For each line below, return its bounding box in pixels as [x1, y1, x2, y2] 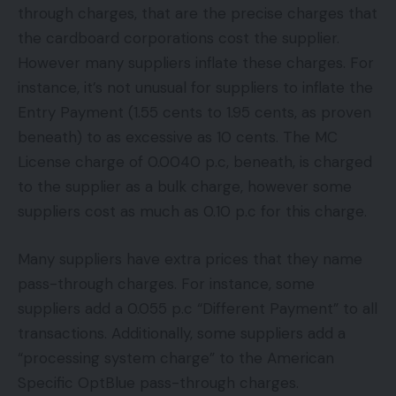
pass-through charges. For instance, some [18, 273, 315, 293]
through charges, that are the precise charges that [18, 4, 377, 24]
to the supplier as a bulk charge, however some [18, 177, 352, 197]
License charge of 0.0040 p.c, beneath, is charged [18, 152, 372, 172]
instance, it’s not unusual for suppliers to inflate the [18, 78, 373, 98]
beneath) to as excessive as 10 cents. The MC [18, 127, 338, 148]
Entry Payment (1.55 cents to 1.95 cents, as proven [18, 103, 371, 123]
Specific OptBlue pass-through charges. [18, 372, 299, 392]
